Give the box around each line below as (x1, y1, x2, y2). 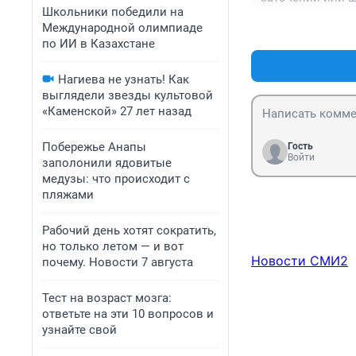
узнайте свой (42, 323, 117, 337)
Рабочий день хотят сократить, (42, 223, 216, 238)
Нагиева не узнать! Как (58, 72, 189, 87)
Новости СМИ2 (251, 253, 348, 269)
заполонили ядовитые (42, 156, 172, 170)
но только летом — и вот (42, 239, 184, 253)
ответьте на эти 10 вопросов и (42, 307, 214, 321)
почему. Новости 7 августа (42, 255, 193, 269)
